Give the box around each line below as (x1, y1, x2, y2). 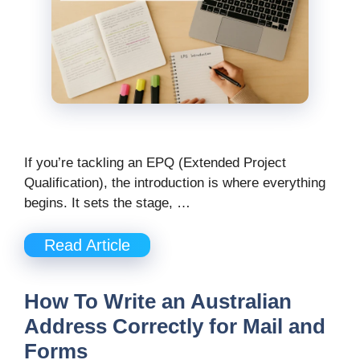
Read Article (44, 236, 130, 255)
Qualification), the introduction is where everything (24, 174, 325, 190)
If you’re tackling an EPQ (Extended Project (24, 154, 286, 170)
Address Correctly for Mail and (24, 314, 325, 339)
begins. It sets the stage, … (24, 194, 190, 211)
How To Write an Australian (24, 289, 292, 314)
